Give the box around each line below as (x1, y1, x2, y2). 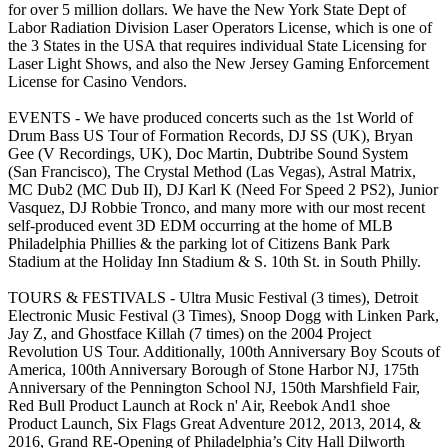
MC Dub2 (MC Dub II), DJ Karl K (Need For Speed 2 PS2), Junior (8, 180, 438, 198)
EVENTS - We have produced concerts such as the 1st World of (8, 108, 413, 126)
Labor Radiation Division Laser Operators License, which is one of (8, 18, 432, 36)
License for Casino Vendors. (8, 72, 187, 90)
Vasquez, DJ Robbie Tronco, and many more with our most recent (8, 198, 425, 216)
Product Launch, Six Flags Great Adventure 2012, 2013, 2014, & (8, 414, 421, 432)
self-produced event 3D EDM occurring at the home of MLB (8, 216, 393, 234)
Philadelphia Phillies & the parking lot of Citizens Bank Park (8, 234, 390, 252)
